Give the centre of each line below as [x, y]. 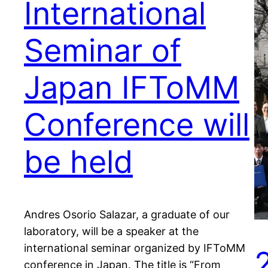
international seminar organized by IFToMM [135, 248]
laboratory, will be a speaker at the [111, 232]
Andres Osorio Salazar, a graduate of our [127, 215]
